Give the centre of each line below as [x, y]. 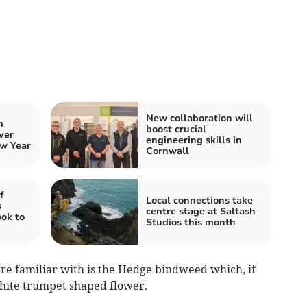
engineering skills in [194, 140]
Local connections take [199, 200]
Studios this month [191, 222]
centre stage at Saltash [201, 211]
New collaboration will [199, 118]
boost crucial [176, 129]
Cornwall [168, 151]
